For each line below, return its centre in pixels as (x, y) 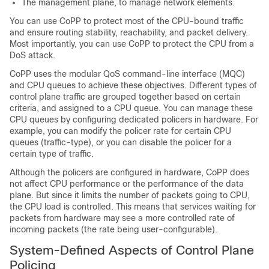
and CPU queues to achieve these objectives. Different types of (133, 85)
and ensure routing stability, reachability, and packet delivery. (129, 32)
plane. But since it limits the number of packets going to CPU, (130, 195)
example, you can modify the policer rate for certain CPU (120, 131)
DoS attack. (32, 55)
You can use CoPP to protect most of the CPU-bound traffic (127, 21)
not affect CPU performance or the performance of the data (127, 184)
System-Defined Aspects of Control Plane (132, 250)
